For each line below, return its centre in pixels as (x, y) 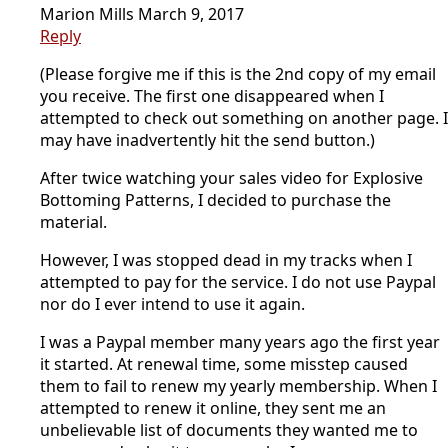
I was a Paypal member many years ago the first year (240, 341)
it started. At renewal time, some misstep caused (224, 363)
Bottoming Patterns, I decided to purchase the (215, 199)
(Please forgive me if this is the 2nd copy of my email (238, 73)
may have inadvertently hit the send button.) (207, 139)
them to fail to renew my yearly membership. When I (238, 385)
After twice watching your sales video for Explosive (231, 177)
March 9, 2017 (191, 13)
